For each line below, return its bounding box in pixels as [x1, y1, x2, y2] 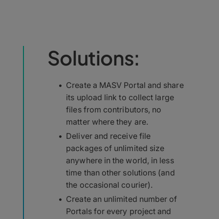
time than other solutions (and [66, 168, 175, 177]
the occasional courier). [66, 180, 153, 190]
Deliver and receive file [66, 131, 151, 141]
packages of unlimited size [66, 143, 165, 153]
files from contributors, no [66, 105, 162, 114]
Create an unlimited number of [66, 194, 177, 204]
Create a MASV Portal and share [66, 80, 184, 90]
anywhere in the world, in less [66, 155, 174, 165]
